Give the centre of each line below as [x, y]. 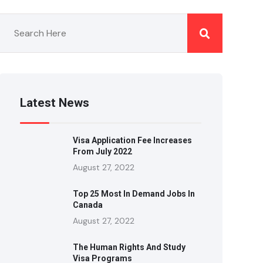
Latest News [55, 103]
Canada [88, 205]
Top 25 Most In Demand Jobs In [134, 194]
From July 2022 [103, 151]
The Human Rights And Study [129, 247]
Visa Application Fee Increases [133, 140]
